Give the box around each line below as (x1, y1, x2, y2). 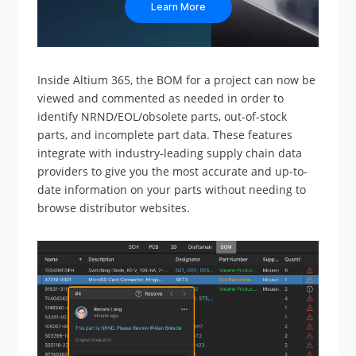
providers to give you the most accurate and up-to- (37, 164, 308, 180)
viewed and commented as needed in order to (37, 91, 284, 106)
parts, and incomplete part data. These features (37, 127, 293, 143)
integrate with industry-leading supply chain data (37, 145, 303, 161)
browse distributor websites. (37, 200, 191, 216)
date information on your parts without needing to (37, 182, 307, 198)
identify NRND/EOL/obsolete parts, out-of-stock (37, 109, 288, 125)
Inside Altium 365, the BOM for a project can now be (37, 72, 316, 88)
